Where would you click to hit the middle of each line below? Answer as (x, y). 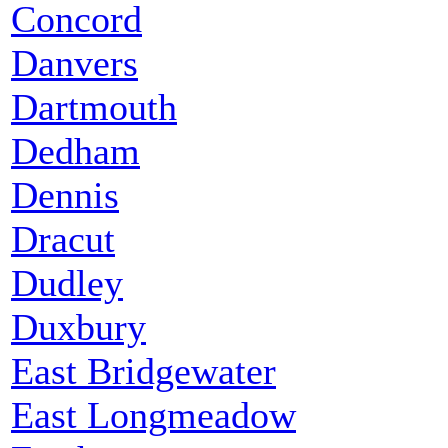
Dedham (75, 150)
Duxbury (78, 326)
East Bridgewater (143, 370)
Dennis (65, 194)
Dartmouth (94, 106)
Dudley (67, 282)
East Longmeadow (153, 414)
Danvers (74, 62)
